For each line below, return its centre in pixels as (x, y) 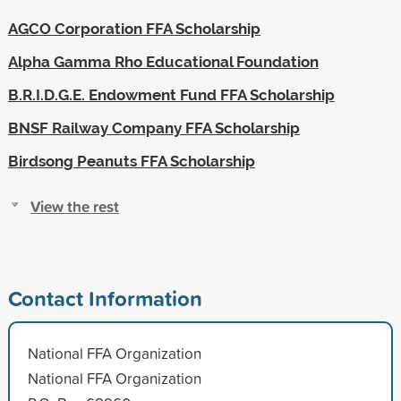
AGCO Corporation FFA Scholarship (134, 28)
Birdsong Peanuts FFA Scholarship (131, 161)
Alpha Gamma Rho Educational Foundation (163, 61)
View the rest (74, 206)
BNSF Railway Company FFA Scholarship (154, 128)
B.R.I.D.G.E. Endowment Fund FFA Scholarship (171, 94)
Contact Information (105, 298)
